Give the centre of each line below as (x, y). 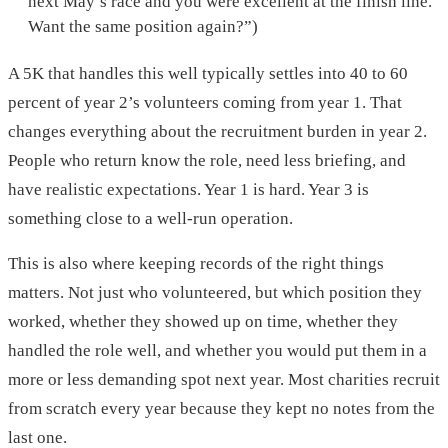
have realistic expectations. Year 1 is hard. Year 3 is (188, 190)
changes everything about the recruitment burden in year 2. (217, 132)
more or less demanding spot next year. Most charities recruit (224, 380)
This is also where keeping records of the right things (196, 264)
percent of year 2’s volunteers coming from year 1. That (205, 103)
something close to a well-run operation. (150, 219)
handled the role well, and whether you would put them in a (217, 351)
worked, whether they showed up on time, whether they (203, 322)
